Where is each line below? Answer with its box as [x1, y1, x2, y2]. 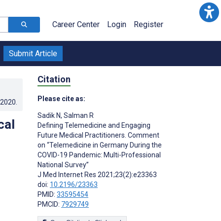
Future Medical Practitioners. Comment [37, 131, 159, 139]
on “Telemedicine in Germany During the [37, 141, 162, 149]
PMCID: [37, 200, 61, 208]
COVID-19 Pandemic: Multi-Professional [37, 150, 161, 159]
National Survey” [37, 160, 89, 169]
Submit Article [9, 49, 57, 58]
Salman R [62, 111, 94, 119]
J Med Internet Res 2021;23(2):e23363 [37, 170, 157, 179]
